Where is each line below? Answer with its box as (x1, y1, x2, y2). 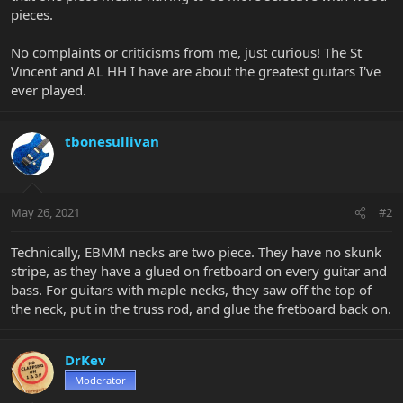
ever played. (11, 80, 86, 99)
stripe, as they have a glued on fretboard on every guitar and (11, 262, 387, 281)
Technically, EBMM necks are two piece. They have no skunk (11, 243, 381, 262)
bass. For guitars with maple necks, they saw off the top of (11, 281, 372, 300)
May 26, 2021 (11, 204, 80, 221)
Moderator (75, 373, 126, 388)
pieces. (11, 4, 53, 23)
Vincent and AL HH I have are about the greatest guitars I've (11, 61, 381, 80)
